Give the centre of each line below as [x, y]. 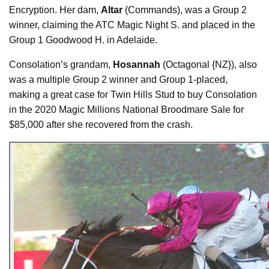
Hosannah [138, 64]
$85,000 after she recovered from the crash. [101, 124]
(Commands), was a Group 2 [186, 10]
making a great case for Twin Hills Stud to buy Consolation [133, 94]
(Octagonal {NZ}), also [210, 64]
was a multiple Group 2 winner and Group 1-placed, [118, 79]
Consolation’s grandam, [61, 64]
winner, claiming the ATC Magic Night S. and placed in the [132, 25]
